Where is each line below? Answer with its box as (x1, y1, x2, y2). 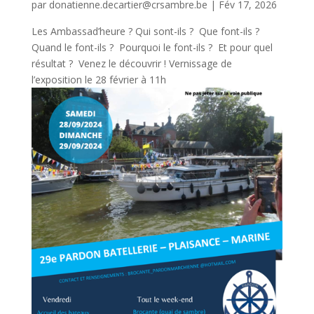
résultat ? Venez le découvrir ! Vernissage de (31, 56, 232, 70)
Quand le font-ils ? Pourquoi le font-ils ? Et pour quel (31, 40, 273, 54)
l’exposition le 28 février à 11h (31, 72, 166, 86)
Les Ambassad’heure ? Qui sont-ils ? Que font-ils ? (31, 24, 259, 38)
